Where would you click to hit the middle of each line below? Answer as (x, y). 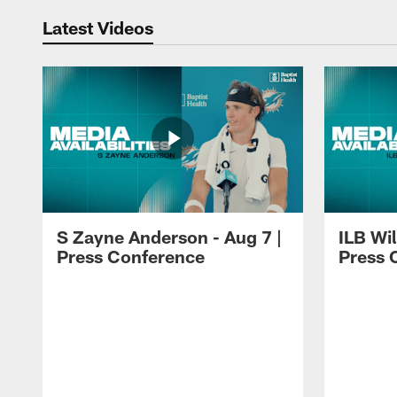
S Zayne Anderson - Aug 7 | (169, 237)
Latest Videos (98, 27)
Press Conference (131, 257)
